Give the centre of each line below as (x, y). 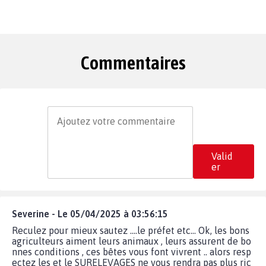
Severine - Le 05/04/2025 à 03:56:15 (90, 213)
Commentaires (133, 62)
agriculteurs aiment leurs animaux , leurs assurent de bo (132, 241)
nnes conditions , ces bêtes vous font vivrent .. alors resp (132, 251)
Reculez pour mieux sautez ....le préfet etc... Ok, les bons (131, 230)
